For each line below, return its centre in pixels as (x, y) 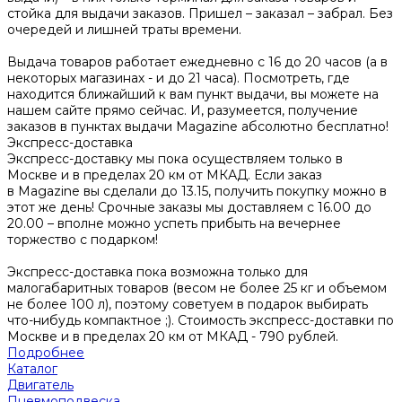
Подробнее (46, 352)
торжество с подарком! (83, 239)
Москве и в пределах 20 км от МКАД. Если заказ (165, 175)
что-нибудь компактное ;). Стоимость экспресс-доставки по (201, 320)
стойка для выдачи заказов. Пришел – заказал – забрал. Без (200, 13)
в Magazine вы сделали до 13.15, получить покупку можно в (197, 191)
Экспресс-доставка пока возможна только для (157, 271)
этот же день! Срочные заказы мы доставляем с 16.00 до (189, 207)
